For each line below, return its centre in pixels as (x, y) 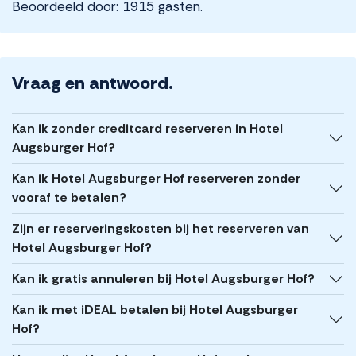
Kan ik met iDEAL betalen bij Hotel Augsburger (155, 310)
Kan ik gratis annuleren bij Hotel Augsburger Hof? (163, 279)
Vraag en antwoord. (93, 83)
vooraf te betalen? (69, 198)
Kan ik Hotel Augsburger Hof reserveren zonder (156, 179)
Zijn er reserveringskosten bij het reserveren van (161, 229)
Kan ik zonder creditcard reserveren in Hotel (147, 129)
